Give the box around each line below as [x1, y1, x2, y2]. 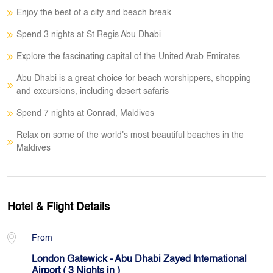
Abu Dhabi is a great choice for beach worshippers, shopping [16, 74, 251, 83]
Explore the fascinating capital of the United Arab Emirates [16, 52, 240, 61]
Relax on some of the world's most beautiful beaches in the [16, 131, 244, 140]
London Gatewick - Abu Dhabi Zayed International [32, 255, 247, 264]
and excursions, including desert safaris [16, 87, 171, 96]
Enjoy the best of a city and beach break [16, 9, 171, 17]
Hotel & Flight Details [7, 202, 110, 213]
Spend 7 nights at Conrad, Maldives [16, 109, 154, 118]
